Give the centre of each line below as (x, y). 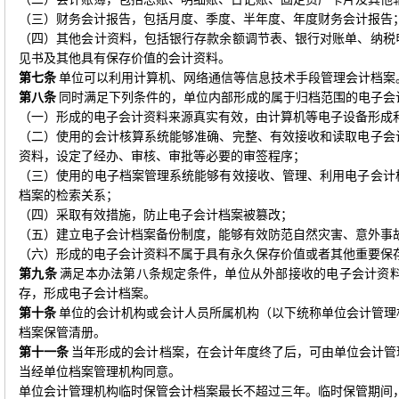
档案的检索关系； (69, 195)
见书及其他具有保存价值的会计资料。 (125, 58)
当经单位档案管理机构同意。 (100, 372)
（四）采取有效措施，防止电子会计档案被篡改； (156, 215)
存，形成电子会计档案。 (87, 293)
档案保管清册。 (62, 333)
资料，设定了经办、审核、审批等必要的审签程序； (162, 156)
